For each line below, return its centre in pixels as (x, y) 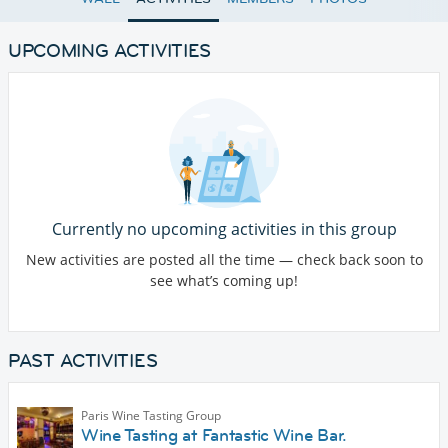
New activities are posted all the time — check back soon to (224, 260)
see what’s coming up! (224, 281)
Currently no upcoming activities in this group (224, 229)
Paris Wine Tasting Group (151, 416)
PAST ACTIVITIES (83, 361)
